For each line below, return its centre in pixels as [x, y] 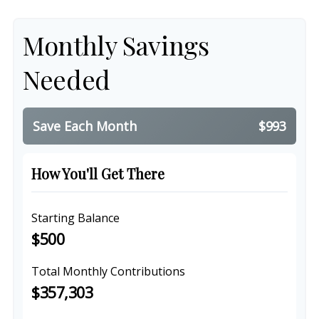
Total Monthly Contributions [108, 271]
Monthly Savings [116, 45]
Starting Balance [75, 218]
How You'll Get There [98, 174]
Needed [67, 79]
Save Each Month [85, 126]
